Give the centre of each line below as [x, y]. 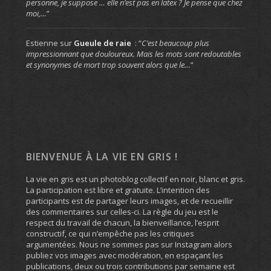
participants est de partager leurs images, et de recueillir [129, 201]
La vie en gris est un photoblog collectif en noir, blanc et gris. [135, 179]
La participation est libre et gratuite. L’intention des [118, 190]
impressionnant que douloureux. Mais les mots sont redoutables [133, 54]
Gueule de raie [102, 43]
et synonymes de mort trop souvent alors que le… [108, 65]
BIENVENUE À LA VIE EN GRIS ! [102, 157]
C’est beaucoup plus [175, 43]
